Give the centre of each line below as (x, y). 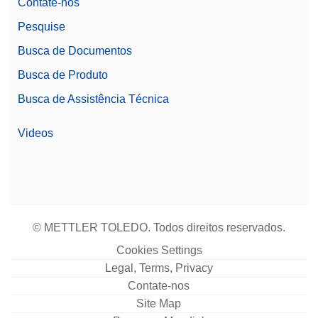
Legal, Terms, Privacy (159, 268)
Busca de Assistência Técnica (93, 99)
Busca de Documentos (75, 50)
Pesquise (42, 26)
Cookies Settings (159, 250)
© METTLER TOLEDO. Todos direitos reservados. (159, 227)
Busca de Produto (63, 75)
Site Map (159, 303)
